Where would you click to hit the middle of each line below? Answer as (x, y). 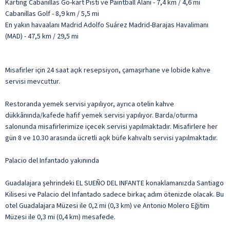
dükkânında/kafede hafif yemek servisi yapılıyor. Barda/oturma (101, 115)
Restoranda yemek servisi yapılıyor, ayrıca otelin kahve (90, 104)
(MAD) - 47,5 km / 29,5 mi (42, 36)
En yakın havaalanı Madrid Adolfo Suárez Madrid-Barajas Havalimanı (107, 25)
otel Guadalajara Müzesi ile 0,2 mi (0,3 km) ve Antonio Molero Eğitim (107, 206)
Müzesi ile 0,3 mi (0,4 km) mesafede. (60, 217)
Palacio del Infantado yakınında (52, 160)
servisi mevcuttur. (33, 81)
